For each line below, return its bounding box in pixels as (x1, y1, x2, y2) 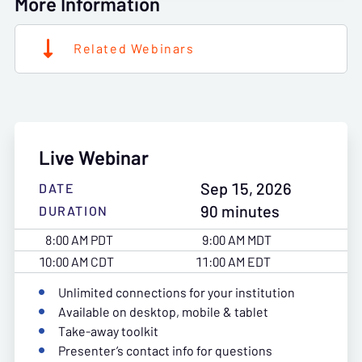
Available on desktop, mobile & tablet (58, 301, 268, 322)
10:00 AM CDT (39, 251, 114, 271)
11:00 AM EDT (196, 251, 271, 271)
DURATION (39, 202, 108, 218)
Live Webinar (39, 142, 149, 173)
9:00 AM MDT (202, 229, 271, 250)
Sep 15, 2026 (200, 178, 292, 198)
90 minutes (200, 200, 280, 221)
